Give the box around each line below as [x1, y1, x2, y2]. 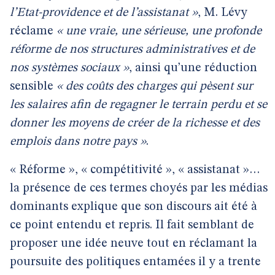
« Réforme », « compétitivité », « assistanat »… [10, 164, 260, 176]
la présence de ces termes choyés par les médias [10, 182, 268, 195]
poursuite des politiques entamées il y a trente [10, 256, 261, 268]
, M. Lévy [198, 7, 247, 19]
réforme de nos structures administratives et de [10, 44, 255, 56]
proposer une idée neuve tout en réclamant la [10, 238, 257, 250]
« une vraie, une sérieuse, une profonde [56, 25, 261, 37]
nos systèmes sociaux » [10, 62, 129, 74]
